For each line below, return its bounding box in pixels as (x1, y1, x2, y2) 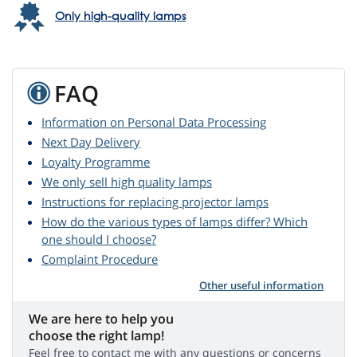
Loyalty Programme (41, 154, 150, 171)
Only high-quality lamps (55, 8, 186, 24)
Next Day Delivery (41, 134, 140, 151)
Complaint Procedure (41, 251, 158, 268)
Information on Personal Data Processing (41, 114, 266, 131)
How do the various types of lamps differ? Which (41, 214, 308, 230)
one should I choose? (41, 231, 156, 248)
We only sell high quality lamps (41, 174, 212, 190)
